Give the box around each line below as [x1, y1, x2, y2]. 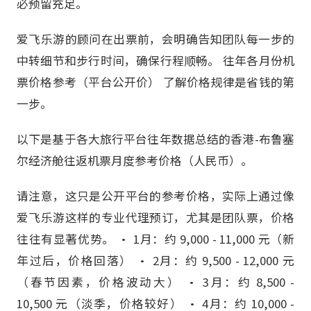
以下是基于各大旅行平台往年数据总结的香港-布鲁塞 [17, 131, 294, 148]
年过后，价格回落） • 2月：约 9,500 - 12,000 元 [17, 252, 294, 269]
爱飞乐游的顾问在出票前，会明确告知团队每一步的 [17, 30, 294, 47]
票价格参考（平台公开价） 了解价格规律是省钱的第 [17, 73, 294, 90]
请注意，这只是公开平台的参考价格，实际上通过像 [17, 187, 294, 205]
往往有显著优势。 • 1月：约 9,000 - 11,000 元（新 [17, 230, 294, 248]
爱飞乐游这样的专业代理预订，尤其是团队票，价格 [17, 209, 294, 226]
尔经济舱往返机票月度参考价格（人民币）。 [17, 152, 253, 169]
